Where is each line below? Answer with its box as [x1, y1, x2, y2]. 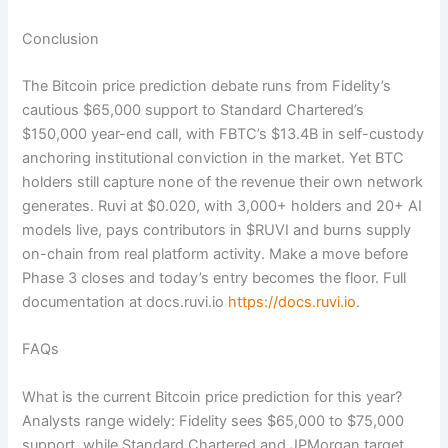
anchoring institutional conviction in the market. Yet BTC [22, 149, 405, 168]
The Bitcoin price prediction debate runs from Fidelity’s [22, 77, 392, 96]
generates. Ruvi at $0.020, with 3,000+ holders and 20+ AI [22, 197, 423, 216]
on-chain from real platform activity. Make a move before [22, 245, 409, 264]
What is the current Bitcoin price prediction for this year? [22, 387, 403, 406]
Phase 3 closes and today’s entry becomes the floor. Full [22, 269, 407, 288]
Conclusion [22, 29, 100, 48]
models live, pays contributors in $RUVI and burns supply [22, 221, 412, 240]
